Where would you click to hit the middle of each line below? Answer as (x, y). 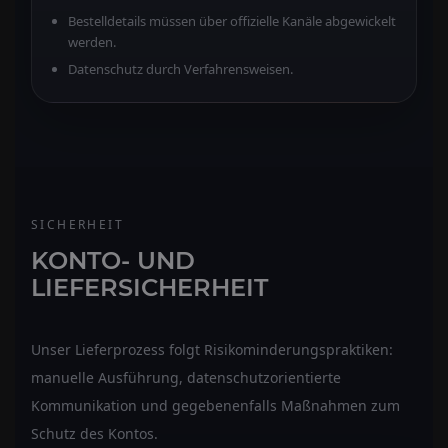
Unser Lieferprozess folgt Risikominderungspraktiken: (212, 349)
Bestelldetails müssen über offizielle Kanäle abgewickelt (232, 20)
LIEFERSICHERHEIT (149, 287)
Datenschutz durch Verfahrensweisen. (180, 68)
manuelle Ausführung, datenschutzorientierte (186, 377)
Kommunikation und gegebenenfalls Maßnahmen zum (215, 405)
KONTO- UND (113, 260)
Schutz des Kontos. (94, 433)
